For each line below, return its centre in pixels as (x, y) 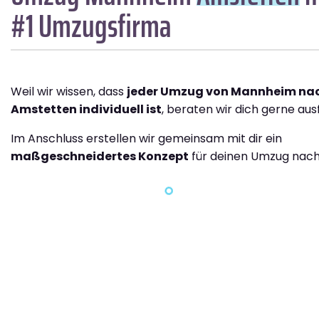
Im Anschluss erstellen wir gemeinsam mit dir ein (146, 138)
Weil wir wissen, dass (69, 91)
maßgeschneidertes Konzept (100, 156)
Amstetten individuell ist (86, 109)
